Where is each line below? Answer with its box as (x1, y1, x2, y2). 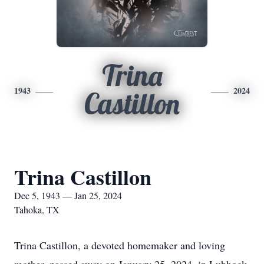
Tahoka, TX (14, 203, 60, 216)
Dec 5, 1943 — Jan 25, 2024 (14, 189, 122, 202)
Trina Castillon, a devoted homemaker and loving (14, 238, 225, 252)
